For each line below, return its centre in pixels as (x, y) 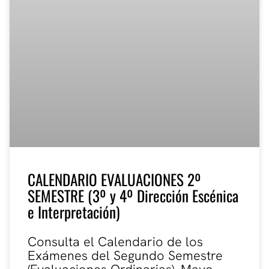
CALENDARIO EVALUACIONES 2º (114, 180)
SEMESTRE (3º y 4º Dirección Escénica (133, 196)
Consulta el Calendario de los (115, 242)
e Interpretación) (74, 212)
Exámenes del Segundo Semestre (125, 256)
